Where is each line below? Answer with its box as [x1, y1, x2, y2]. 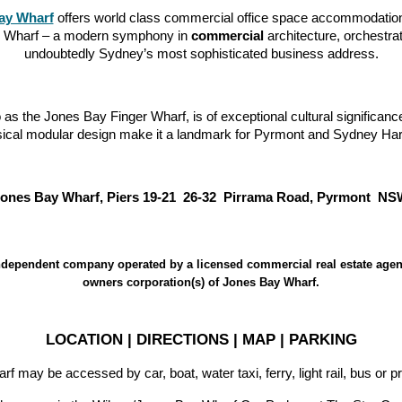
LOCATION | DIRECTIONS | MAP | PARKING [45, 329, 357, 348]
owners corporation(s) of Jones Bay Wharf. [83, 275, 319, 289]
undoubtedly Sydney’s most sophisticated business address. [23, 47, 379, 62]
